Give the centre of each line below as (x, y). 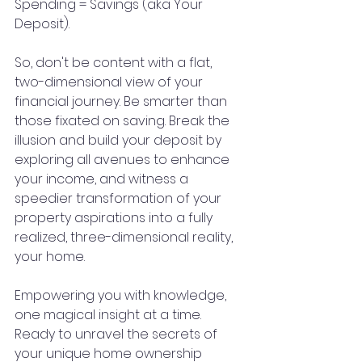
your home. (50, 257)
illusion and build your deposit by (120, 141)
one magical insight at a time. (109, 315)
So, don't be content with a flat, (115, 63)
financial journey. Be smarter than (122, 102)
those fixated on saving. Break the (124, 121)
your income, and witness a (103, 179)
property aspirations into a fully (115, 218)
